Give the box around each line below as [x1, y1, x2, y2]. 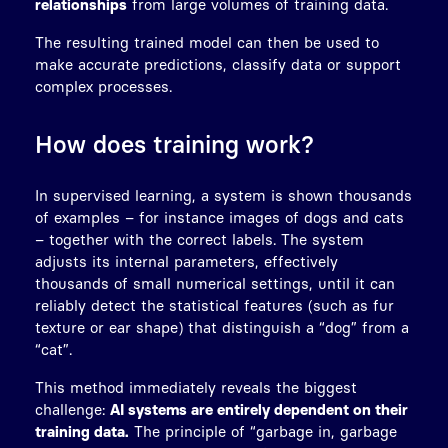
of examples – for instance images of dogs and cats [35, 207, 404, 226]
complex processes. [35, 76, 172, 95]
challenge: [35, 399, 110, 418]
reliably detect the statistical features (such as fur [35, 295, 394, 314]
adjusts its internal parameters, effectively [35, 251, 338, 270]
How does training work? [35, 129, 314, 158]
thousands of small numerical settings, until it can [35, 273, 395, 292]
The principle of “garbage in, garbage [129, 421, 397, 440]
